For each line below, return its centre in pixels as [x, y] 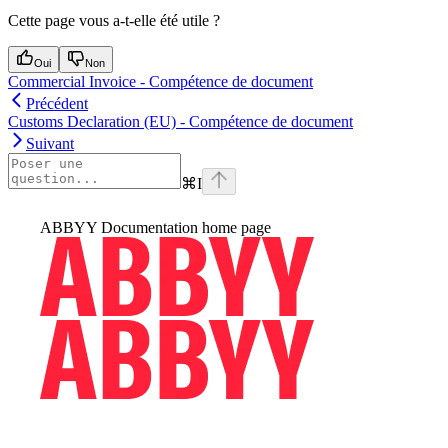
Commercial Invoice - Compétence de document [160, 82]
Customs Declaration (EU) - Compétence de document [180, 122]
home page [234, 228]
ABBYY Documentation [119, 228]
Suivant [50, 144]
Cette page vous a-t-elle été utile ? [114, 21]
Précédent [57, 104]
